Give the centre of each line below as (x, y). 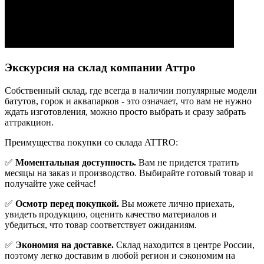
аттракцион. (29, 122)
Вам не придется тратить (187, 162)
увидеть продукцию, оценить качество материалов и (111, 214)
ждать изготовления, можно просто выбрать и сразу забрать (125, 111)
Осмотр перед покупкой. (67, 203)
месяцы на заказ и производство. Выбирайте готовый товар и (129, 173)
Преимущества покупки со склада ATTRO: (91, 142)
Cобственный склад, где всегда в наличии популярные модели (131, 90)
